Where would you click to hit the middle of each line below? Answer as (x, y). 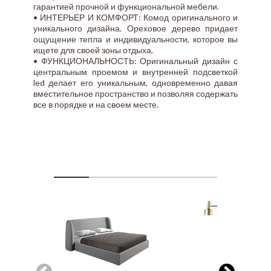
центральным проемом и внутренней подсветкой (135, 72)
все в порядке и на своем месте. (96, 105)
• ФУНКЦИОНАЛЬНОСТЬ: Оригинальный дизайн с (135, 61)
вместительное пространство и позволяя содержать (135, 94)
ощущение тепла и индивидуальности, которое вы (135, 39)
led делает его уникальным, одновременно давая (135, 83)
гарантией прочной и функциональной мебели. (126, 7)
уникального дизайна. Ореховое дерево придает (135, 28)
